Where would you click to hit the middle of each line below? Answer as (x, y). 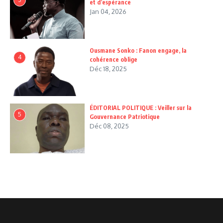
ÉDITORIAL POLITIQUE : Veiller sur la (141, 108)
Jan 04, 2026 (108, 12)
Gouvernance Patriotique (125, 117)
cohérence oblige (113, 60)
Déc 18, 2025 (108, 69)
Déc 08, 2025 (109, 126)
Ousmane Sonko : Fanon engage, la (138, 51)
